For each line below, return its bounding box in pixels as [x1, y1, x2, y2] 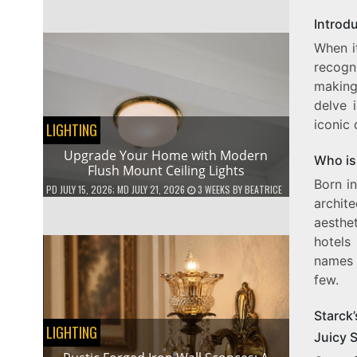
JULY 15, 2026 [59, 182, 112, 197]
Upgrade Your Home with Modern [64, 147, 269, 165]
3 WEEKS [194, 182, 233, 197]
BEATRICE [244, 182, 282, 197]
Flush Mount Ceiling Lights [87, 162, 245, 180]
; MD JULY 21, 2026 [112, 182, 185, 197]
